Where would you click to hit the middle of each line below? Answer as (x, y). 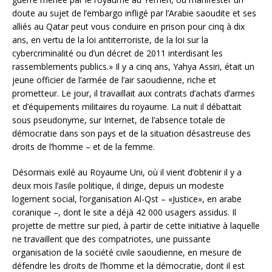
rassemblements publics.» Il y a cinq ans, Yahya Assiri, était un (133, 66)
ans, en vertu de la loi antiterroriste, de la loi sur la (110, 39)
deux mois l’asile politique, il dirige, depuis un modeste (118, 185)
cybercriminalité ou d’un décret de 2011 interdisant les (117, 53)
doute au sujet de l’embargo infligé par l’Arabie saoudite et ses (134, 13)
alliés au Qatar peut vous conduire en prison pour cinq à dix (128, 26)
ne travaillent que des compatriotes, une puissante (111, 239)
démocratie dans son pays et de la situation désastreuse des (131, 133)
